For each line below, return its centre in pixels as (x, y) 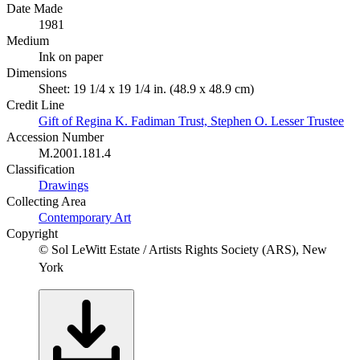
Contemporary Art (85, 217)
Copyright (32, 233)
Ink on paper (71, 56)
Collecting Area (46, 201)
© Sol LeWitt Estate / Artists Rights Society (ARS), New (183, 249)
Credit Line (35, 104)
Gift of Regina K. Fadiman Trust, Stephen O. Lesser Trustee (191, 121)
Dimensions (37, 72)
